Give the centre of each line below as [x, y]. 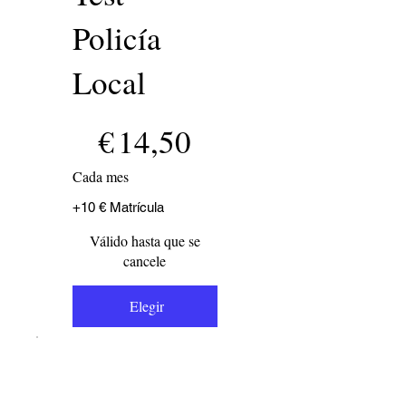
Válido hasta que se [145, 240]
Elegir [146, 305]
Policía [117, 37]
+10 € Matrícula [118, 207]
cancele [145, 260]
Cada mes [101, 176]
